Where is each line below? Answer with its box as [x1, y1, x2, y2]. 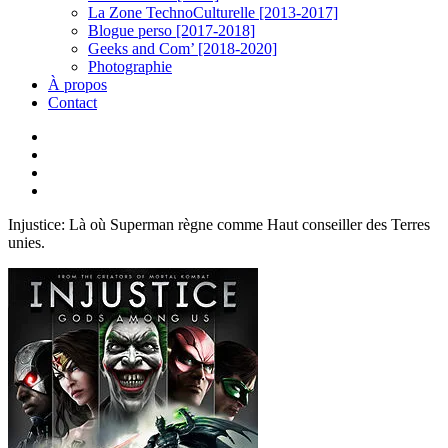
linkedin [47, 145, 98, 162]
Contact [48, 94, 97, 111]
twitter [47, 127, 87, 144]
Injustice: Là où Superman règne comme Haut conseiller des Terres [8, 216, 430, 233]
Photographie [88, 58, 172, 75]
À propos [48, 76, 107, 93]
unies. [8, 234, 45, 251]
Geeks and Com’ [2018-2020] [88, 40, 277, 57]
